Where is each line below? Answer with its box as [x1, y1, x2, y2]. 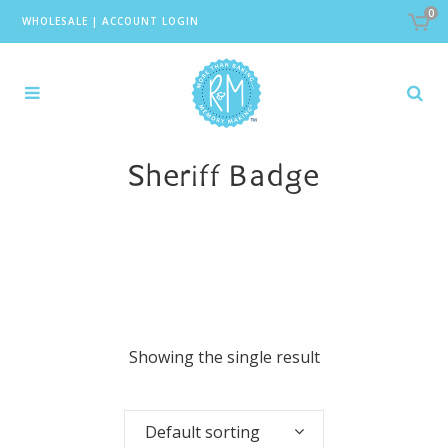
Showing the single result [128, 346, 320, 368]
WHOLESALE [21, 14, 88, 28]
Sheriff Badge [128, 163, 320, 195]
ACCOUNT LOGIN [101, 14, 199, 28]
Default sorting [145, 421, 260, 443]
